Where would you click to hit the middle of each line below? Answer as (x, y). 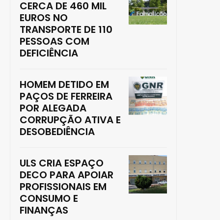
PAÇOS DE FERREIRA (66, 96)
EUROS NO (44, 18)
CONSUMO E (49, 199)
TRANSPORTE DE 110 (66, 30)
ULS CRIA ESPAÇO (62, 163)
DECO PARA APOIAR (67, 175)
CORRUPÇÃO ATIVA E (70, 120)
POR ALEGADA (53, 108)
